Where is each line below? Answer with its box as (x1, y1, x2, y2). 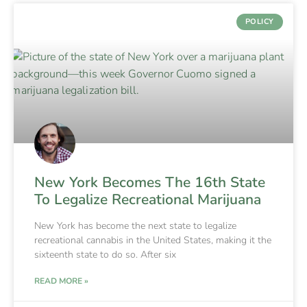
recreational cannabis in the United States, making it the (34, 233, 271, 247)
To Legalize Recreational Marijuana (34, 189, 261, 209)
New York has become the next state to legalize (34, 219, 236, 232)
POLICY (245, 16, 274, 27)
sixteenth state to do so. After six (34, 247, 176, 261)
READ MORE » (34, 275, 88, 286)
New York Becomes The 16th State (34, 172, 265, 192)
